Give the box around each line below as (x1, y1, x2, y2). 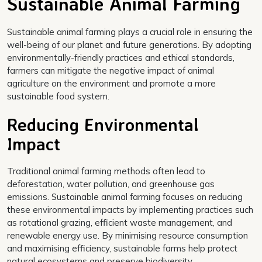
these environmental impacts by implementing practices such (7, 204, 253, 216)
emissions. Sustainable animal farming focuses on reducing (7, 191, 243, 203)
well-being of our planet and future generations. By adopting (7, 39, 251, 51)
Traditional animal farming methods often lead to (7, 166, 205, 177)
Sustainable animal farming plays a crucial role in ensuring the (7, 26, 253, 38)
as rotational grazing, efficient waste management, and (7, 217, 232, 229)
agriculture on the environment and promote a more (7, 78, 216, 89)
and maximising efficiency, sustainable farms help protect (7, 243, 237, 254)
